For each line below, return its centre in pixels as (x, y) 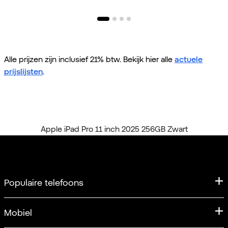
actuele (189, 60)
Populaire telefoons (44, 183)
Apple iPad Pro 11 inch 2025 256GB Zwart (114, 129)
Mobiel (18, 213)
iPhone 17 (19, 223)
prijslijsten (23, 72)
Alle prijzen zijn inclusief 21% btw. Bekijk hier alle (89, 60)
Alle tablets (58, 117)
